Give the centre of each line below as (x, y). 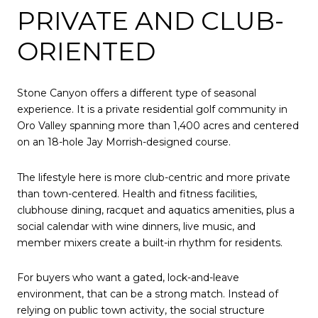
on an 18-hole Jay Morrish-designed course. (124, 142)
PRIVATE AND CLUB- (150, 20)
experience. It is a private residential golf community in (152, 110)
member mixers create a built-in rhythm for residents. (150, 242)
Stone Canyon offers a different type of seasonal (137, 93)
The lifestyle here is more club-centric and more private (154, 177)
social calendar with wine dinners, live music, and (136, 226)
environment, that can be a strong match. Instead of (148, 294)
